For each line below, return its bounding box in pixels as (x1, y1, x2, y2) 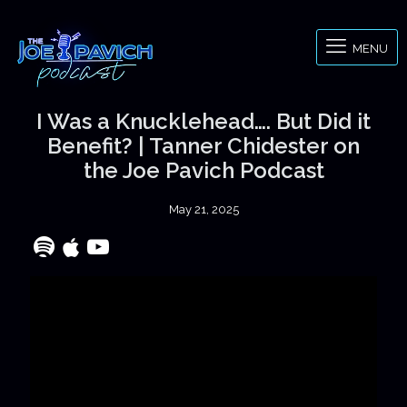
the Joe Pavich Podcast (83, 157, 324, 184)
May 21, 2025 (168, 203, 239, 216)
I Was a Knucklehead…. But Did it (36, 108, 371, 134)
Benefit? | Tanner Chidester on (47, 133, 360, 159)
